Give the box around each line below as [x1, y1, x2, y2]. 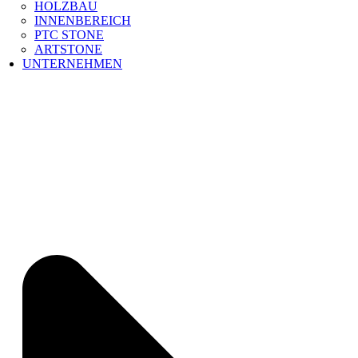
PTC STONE [34, 27, 104, 42]
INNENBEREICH [34, 13, 131, 27]
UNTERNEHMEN [22, 56, 122, 70]
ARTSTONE [34, 42, 102, 56]
